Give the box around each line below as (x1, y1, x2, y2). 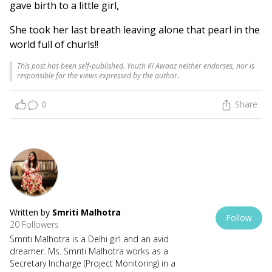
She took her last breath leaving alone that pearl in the (10, 22, 260, 36)
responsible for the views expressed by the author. (17, 70, 179, 81)
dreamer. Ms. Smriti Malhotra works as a (10, 245, 168, 257)
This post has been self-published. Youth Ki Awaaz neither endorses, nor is (17, 60, 254, 71)
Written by (10, 206, 52, 219)
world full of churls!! (10, 37, 98, 51)
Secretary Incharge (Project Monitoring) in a (10, 257, 175, 270)
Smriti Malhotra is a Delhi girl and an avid (10, 233, 169, 245)
